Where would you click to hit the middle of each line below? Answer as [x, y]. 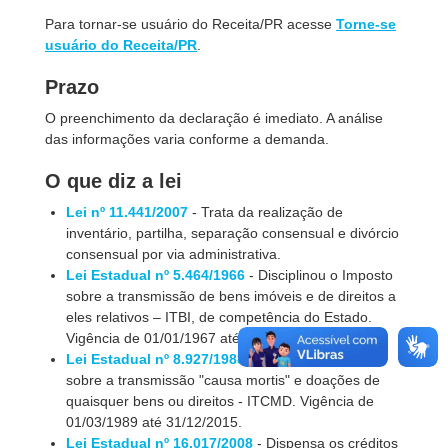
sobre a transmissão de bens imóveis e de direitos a [231, 296]
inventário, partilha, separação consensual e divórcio [233, 233]
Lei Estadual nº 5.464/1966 [156, 275]
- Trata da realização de [266, 212]
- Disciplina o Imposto [315, 359]
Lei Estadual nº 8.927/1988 [156, 359]
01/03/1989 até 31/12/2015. [154, 422]
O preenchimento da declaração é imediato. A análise [214, 118]
